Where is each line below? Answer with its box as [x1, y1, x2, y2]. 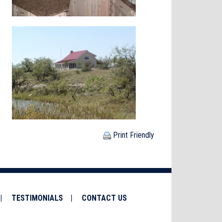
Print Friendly [111, 130, 154, 140]
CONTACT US [81, 193, 127, 203]
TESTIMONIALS [11, 193, 63, 203]
